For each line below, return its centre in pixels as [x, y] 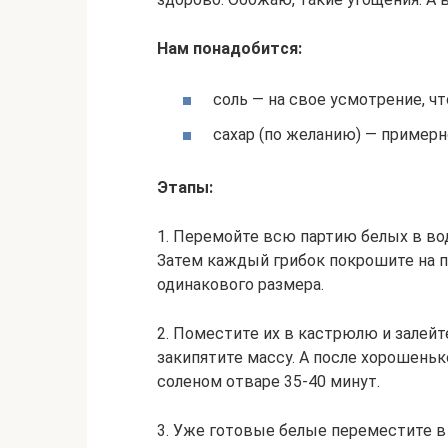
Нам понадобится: [229, 48]
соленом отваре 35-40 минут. [268, 382]
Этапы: [185, 188]
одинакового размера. [240, 285]
